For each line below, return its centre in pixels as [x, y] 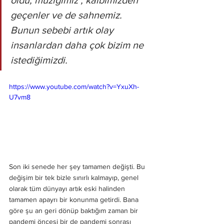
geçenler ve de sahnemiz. [67, 15]
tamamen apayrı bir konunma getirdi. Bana [75, 200]
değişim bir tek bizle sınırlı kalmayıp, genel [75, 178]
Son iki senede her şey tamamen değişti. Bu [78, 167]
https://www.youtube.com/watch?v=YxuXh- [74, 86]
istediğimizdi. [40, 60]
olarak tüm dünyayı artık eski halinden [68, 189]
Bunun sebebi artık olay [63, 30]
